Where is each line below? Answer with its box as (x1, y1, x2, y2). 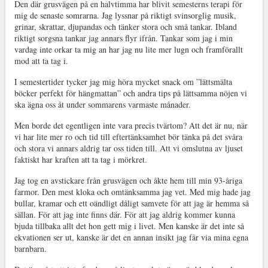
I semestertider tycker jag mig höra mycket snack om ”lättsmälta (14, 75, 232, 87)
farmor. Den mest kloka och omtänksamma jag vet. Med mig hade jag (14, 185, 251, 197)
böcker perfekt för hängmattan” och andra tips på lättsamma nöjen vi (14, 87, 247, 99)
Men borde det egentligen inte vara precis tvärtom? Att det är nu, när (14, 119, 248, 131)
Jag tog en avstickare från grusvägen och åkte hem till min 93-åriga (14, 174, 242, 186)
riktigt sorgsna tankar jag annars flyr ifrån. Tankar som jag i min (14, 32, 233, 44)
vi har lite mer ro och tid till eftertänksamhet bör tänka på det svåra (14, 130, 242, 142)
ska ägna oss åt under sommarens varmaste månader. (14, 98, 191, 110)
